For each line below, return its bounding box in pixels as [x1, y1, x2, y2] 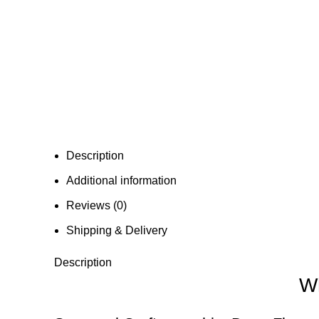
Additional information [66, 174, 177, 187]
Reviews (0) [66, 199, 127, 211]
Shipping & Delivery [66, 224, 167, 236]
